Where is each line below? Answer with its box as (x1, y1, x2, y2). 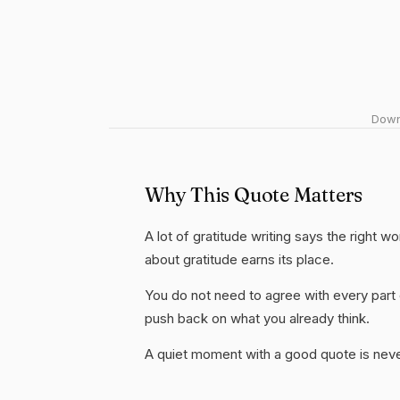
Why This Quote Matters (145, 182, 363, 207)
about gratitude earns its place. (145, 251, 334, 268)
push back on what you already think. (145, 310, 370, 327)
